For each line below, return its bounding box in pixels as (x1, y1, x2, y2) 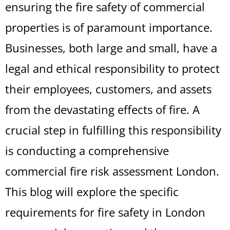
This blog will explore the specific (5, 184, 179, 199)
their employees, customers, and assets (5, 81, 212, 97)
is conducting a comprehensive (5, 143, 169, 158)
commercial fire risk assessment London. (5, 163, 219, 179)
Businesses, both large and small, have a (5, 40, 217, 55)
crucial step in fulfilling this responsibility (5, 122, 221, 138)
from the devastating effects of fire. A (5, 102, 200, 117)
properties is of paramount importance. (5, 20, 213, 35)
